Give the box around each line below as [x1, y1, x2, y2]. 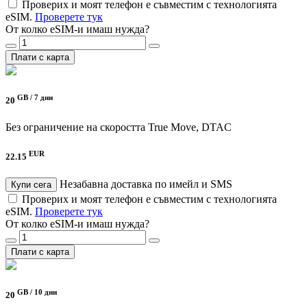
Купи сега [11, 180, 51, 191]
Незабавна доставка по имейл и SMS [60, 178, 232, 191]
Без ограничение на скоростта [5, 121, 145, 134]
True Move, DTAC [148, 121, 232, 134]
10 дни [34, 288, 57, 297]
